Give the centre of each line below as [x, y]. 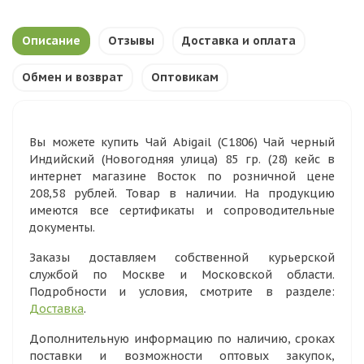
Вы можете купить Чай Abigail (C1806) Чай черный [182, 142]
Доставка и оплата [239, 41]
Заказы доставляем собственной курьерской [182, 258]
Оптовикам [185, 77]
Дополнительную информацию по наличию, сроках [182, 339]
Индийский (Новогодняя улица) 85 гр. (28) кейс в [182, 159]
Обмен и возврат [73, 77]
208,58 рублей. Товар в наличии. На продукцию [182, 193]
